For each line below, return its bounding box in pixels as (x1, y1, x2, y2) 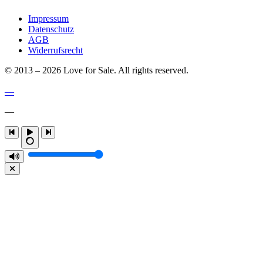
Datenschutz (28, 23, 74, 34)
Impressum (28, 13, 69, 23)
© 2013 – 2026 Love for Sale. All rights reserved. (5, 65, 188, 75)
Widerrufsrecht (28, 45, 83, 55)
